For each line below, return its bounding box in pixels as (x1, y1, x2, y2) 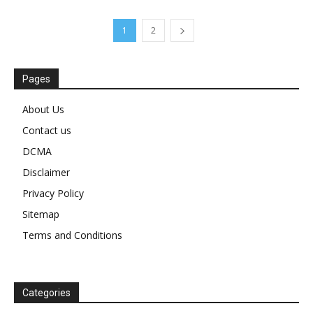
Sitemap (22, 207, 59, 221)
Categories (22, 286, 71, 298)
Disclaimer (22, 165, 70, 179)
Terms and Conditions (22, 228, 122, 242)
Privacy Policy (22, 186, 84, 200)
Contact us (22, 123, 71, 137)
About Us (22, 102, 64, 116)
